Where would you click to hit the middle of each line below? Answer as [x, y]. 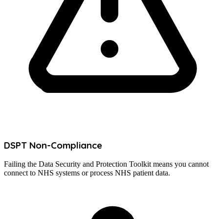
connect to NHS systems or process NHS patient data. [87, 173]
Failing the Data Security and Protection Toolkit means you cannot [106, 164]
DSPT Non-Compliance [53, 145]
